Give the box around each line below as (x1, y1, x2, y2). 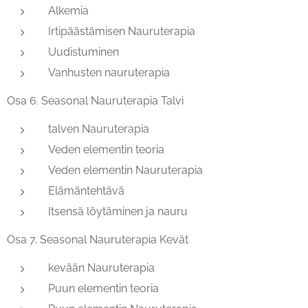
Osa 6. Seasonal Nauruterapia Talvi (7, 94, 184, 108)
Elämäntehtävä (48, 184, 124, 198)
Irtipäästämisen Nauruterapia (48, 25, 195, 38)
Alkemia (48, 4, 89, 18)
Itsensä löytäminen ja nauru (48, 205, 188, 219)
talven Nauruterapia (48, 122, 149, 136)
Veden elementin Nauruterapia (48, 164, 203, 177)
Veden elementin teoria (48, 143, 164, 157)
